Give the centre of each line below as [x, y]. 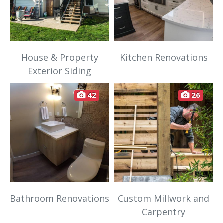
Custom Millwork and [164, 198]
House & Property [59, 57]
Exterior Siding [59, 71]
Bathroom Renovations [59, 198]
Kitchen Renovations [164, 57]
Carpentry [164, 212]
